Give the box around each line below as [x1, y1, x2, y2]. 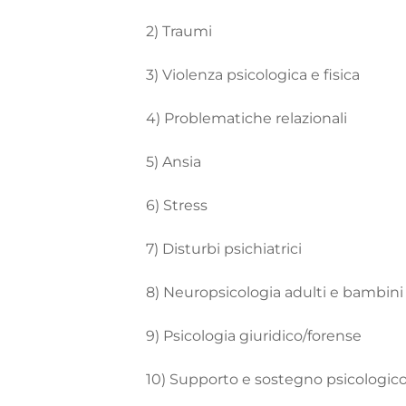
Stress [163, 196, 212, 214]
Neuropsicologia [163, 283, 285, 301]
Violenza [162, 65, 227, 83]
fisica [324, 65, 364, 83]
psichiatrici [224, 239, 306, 257]
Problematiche [164, 109, 276, 127]
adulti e [285, 283, 343, 301]
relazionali [275, 109, 352, 127]
